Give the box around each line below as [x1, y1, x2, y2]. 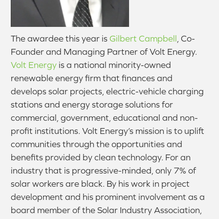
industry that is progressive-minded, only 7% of [11, 165, 197, 175]
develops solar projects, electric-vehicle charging [11, 86, 204, 96]
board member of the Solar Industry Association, [11, 204, 202, 215]
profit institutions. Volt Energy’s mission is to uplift [11, 125, 205, 136]
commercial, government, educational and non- [11, 112, 198, 123]
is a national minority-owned [57, 59, 172, 70]
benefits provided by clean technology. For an [11, 152, 191, 162]
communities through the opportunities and [11, 138, 183, 149]
